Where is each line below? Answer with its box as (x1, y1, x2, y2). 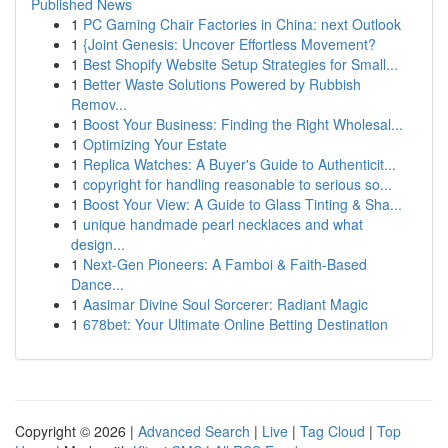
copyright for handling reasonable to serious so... (83, 174, 392, 194)
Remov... (71, 94, 127, 114)
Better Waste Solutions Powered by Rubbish (83, 74, 361, 94)
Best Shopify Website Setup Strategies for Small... (83, 54, 398, 74)
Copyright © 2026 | (15, 421, 138, 441)
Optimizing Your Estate (83, 134, 227, 154)
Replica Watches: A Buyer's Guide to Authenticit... (83, 154, 396, 174)
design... (71, 234, 125, 254)
